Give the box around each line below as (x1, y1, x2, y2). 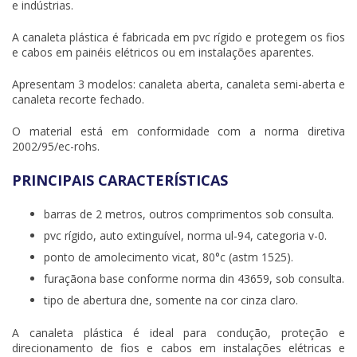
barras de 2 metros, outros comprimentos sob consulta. (44, 206, 334, 222)
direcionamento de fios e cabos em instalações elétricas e (12, 339, 345, 355)
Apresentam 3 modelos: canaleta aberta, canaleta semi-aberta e (12, 76, 345, 92)
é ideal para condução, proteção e (122, 324, 345, 340)
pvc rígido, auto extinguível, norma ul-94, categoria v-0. (44, 227, 327, 243)
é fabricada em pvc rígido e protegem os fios (108, 29, 346, 45)
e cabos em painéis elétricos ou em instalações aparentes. (12, 44, 314, 60)
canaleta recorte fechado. (12, 91, 144, 107)
